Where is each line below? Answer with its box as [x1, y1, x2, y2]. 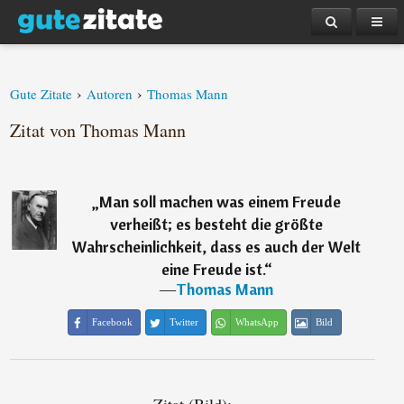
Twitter [169, 317, 198, 327]
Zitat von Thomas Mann [10, 118, 187, 142]
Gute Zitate [10, 85, 73, 103]
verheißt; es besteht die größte [110, 214, 324, 234]
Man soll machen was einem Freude [99, 191, 342, 212]
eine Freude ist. [161, 259, 264, 280]
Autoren [87, 85, 133, 103]
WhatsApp [234, 317, 279, 327]
